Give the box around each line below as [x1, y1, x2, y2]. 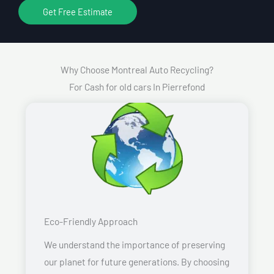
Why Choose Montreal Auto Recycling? [61, 63, 213, 75]
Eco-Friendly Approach [44, 215, 138, 227]
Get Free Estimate [43, 6, 113, 17]
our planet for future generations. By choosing [44, 255, 229, 267]
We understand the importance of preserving [44, 238, 225, 250]
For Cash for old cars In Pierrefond [69, 80, 205, 92]
